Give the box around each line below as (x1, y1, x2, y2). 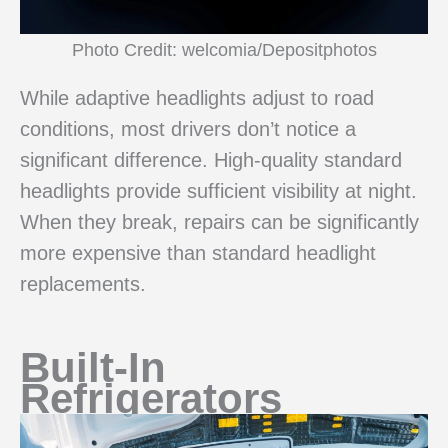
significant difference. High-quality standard (20, 148, 402, 171)
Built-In (20, 344, 166, 392)
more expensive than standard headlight (20, 241, 376, 264)
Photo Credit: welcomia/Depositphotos (71, 38, 377, 60)
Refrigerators (20, 375, 282, 423)
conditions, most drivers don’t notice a (20, 117, 356, 140)
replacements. (20, 272, 146, 295)
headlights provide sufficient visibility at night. (20, 179, 417, 202)
